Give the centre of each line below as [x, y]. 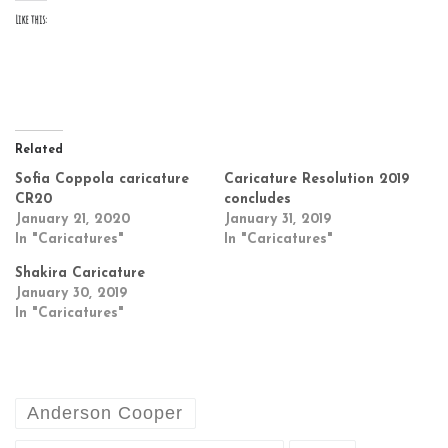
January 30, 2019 [71, 294]
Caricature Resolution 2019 [316, 180]
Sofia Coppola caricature [102, 180]
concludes [257, 200]
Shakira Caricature [80, 274]
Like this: [31, 20]
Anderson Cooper [105, 413]
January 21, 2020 [72, 220]
